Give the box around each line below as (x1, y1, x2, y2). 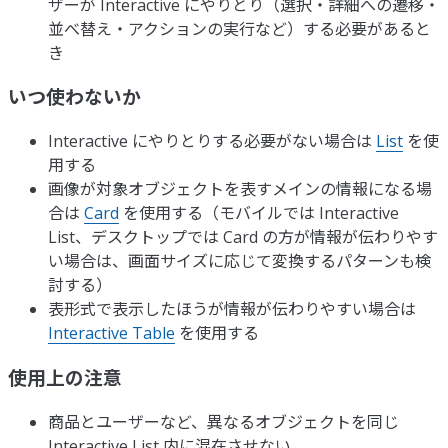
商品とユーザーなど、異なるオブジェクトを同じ (48, 410, 399, 433)
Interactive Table (48, 322, 175, 345)
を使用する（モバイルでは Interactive (119, 202, 399, 225)
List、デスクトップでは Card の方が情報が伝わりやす (48, 226, 438, 249)
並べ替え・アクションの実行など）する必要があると (48, 17, 431, 40)
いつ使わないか (8, 84, 141, 110)
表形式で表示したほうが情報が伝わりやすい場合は (48, 298, 416, 321)
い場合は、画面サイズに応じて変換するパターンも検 (48, 250, 431, 273)
